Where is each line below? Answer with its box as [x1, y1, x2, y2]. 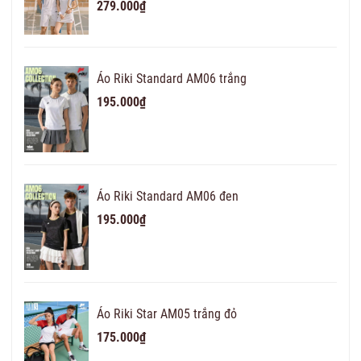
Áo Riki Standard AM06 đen [97, 188, 239, 204]
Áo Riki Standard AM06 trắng [97, 70, 247, 86]
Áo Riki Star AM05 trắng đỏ [97, 306, 237, 322]
